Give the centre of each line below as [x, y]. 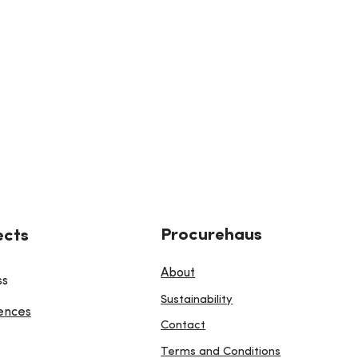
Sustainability [197, 300]
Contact [183, 326]
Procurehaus [212, 236]
